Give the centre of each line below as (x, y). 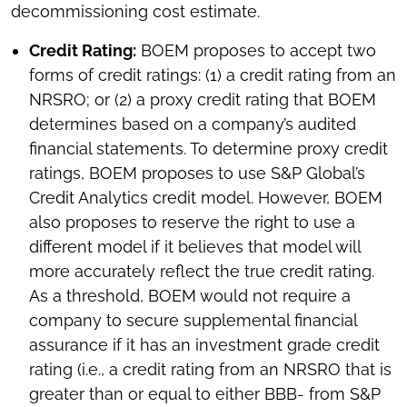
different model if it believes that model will (195, 247)
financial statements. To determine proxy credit (208, 149)
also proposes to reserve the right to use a (192, 223)
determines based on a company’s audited (193, 124)
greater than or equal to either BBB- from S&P (205, 394)
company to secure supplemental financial (193, 321)
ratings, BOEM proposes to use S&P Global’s (197, 174)
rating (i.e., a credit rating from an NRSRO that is (210, 370)
